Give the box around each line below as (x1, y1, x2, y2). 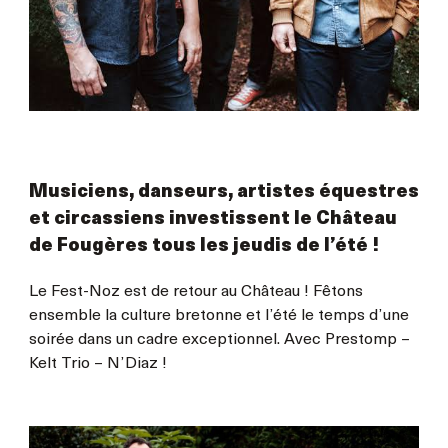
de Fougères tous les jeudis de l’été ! (28, 236, 379, 256)
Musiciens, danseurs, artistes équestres (28, 182, 419, 202)
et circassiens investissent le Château (28, 209, 397, 229)
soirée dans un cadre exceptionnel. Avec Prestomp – (28, 331, 410, 348)
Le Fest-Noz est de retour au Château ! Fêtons (28, 283, 363, 300)
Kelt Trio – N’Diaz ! (28, 355, 167, 372)
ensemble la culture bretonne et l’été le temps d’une (28, 307, 409, 324)
